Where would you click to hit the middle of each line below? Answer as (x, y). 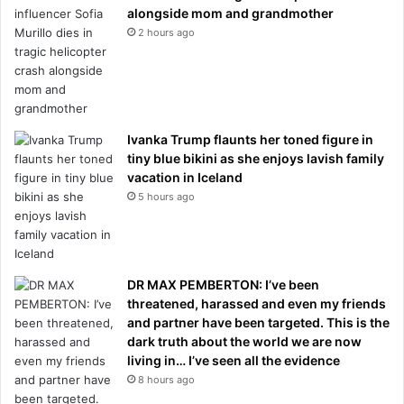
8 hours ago (166, 379)
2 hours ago (166, 32)
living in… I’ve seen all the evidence (234, 360)
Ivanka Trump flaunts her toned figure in (250, 139)
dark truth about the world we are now (244, 341)
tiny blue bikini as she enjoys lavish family (256, 158)
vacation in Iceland (185, 177)
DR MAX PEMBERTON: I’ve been (223, 284)
